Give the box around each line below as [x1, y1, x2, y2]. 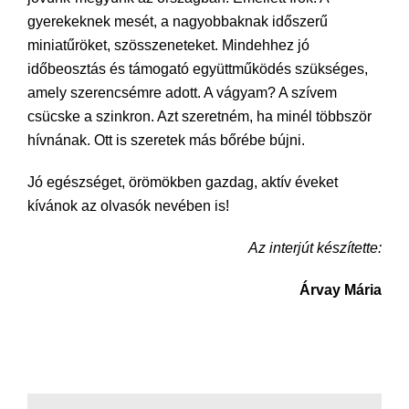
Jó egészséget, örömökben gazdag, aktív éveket [27, 173, 338, 190]
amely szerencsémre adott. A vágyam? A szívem [27, 84, 337, 100]
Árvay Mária [299, 281, 382, 298]
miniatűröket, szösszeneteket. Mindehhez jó [27, 37, 309, 53]
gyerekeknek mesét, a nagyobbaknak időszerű [27, 13, 328, 29]
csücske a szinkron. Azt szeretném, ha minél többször [27, 108, 372, 124]
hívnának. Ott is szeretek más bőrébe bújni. [27, 131, 305, 148]
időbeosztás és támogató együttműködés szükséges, [27, 60, 368, 77]
